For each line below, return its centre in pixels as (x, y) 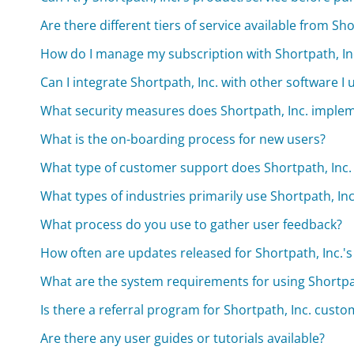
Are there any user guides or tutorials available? (183, 339)
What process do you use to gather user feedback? (192, 225)
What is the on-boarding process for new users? (183, 139)
